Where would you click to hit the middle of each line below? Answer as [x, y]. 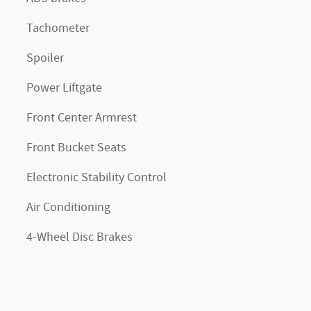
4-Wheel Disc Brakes [79, 237]
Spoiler [45, 58]
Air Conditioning [68, 208]
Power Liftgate [64, 88]
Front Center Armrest [82, 118]
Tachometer [58, 28]
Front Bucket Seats [76, 148]
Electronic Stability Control [96, 178]
